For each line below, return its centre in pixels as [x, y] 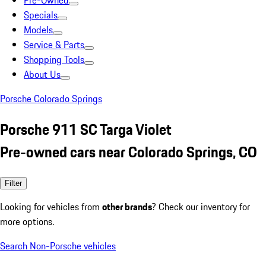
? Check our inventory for [201, 206]
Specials [41, 15]
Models [38, 30]
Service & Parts [54, 45]
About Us [42, 74]
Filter [13, 183]
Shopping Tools [54, 59]
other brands [127, 206]
